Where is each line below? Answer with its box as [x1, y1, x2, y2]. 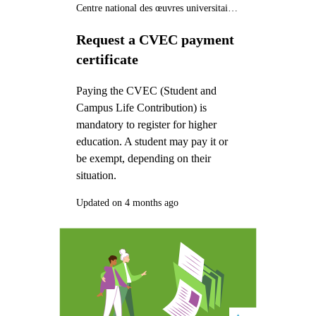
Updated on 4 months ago [75, 197, 178, 208]
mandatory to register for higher [75, 118, 217, 130]
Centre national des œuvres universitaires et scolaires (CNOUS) [227, 3, 238, 14]
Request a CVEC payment [75, 31, 234, 47]
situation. [75, 169, 116, 181]
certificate [75, 51, 138, 67]
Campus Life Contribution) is [75, 101, 207, 114]
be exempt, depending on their [75, 152, 211, 164]
